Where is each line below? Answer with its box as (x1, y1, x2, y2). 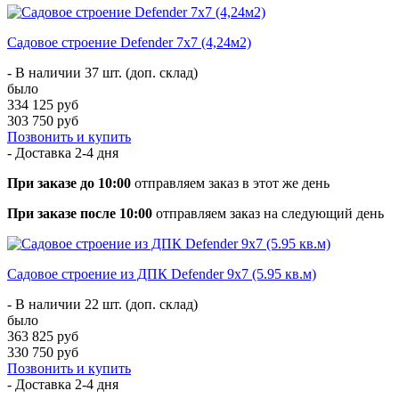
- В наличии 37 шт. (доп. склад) (7, 64, 198, 80)
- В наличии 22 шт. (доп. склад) (7, 296, 198, 312)
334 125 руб (7, 96, 78, 112)
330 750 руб (7, 344, 78, 360)
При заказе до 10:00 (7, 175, 131, 191)
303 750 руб (7, 112, 78, 128)
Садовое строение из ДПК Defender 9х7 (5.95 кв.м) (7, 265, 316, 281)
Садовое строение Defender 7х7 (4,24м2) (7, 34, 251, 50)
